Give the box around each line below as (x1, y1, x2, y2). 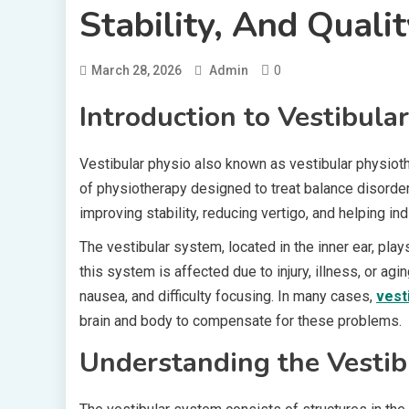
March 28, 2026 (91, 63, 182, 78)
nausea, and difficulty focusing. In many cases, (79, 288, 376, 305)
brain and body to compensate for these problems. (79, 312, 402, 330)
